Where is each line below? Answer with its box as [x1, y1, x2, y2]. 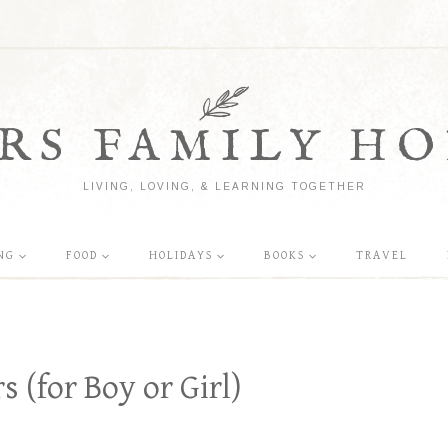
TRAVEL [356, 248, 408, 262]
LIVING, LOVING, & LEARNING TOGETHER [82, 180, 366, 192]
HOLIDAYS [149, 248, 213, 262]
